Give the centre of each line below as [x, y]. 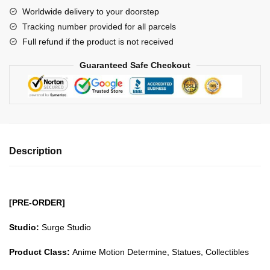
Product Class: [39, 252]
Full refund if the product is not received [98, 42]
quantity [24, 89]
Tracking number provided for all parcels [99, 27]
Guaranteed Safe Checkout [135, 65]
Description [36, 151]
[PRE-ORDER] [37, 203]
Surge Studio [66, 228]
